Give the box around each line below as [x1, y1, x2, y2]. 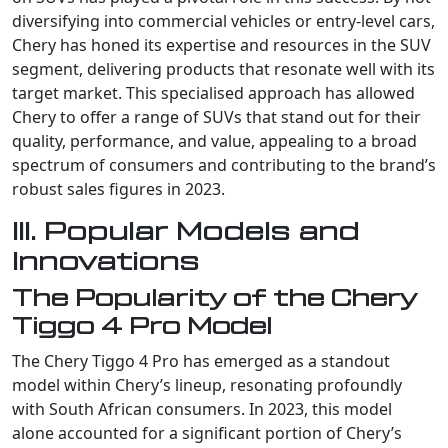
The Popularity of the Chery [12, 286, 417, 310]
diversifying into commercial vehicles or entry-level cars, [12, 9, 435, 32]
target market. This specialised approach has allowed [12, 81, 415, 104]
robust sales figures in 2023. [12, 177, 225, 200]
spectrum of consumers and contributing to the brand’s [12, 153, 436, 176]
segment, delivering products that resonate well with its [12, 57, 435, 80]
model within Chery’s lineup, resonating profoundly [12, 373, 402, 396]
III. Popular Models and [12, 218, 359, 245]
